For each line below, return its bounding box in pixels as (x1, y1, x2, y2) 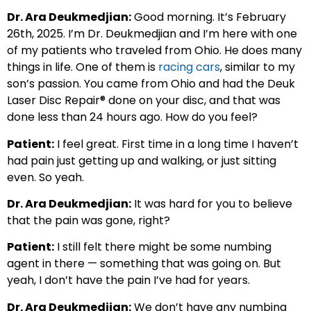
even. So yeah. (7, 169, 84, 185)
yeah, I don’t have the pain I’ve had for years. (7, 272, 250, 289)
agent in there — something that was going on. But (7, 255, 281, 272)
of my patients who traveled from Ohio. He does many (7, 42, 302, 59)
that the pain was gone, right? (7, 212, 170, 228)
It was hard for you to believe (131, 195, 292, 212)
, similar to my (220, 59, 295, 76)
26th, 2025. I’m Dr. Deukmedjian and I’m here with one (7, 26, 297, 42)
